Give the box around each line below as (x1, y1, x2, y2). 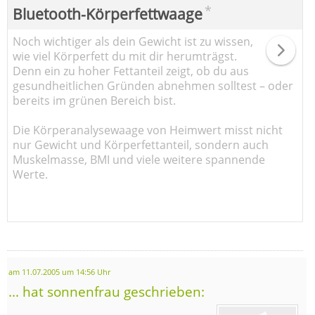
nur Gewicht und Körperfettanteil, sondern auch (13, 137, 269, 153)
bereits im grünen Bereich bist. (13, 93, 176, 109)
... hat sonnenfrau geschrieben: (8, 283, 205, 301)
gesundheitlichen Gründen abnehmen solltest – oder (13, 78, 293, 94)
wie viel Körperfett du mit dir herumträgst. (13, 49, 237, 65)
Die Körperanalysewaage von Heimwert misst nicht (13, 122, 283, 139)
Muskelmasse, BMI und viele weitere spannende (13, 152, 265, 168)
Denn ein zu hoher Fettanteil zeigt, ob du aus (13, 63, 249, 79)
